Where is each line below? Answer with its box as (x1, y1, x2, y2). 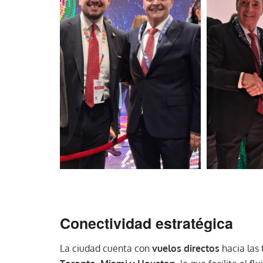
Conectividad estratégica (60, 212, 233, 234)
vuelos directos (152, 242, 220, 255)
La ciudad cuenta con (60, 242, 152, 255)
